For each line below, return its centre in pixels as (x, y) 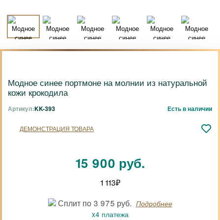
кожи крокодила (38, 92)
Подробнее (154, 203)
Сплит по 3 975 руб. (94, 203)
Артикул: (21, 109)
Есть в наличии (190, 109)
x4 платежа (110, 214)
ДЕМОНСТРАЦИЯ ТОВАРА (57, 128)
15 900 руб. (110, 163)
